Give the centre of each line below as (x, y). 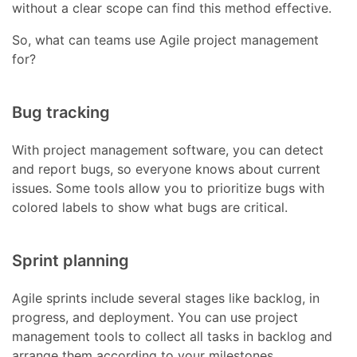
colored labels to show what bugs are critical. (150, 208)
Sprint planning (71, 261)
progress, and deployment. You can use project (155, 318)
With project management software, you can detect (168, 150)
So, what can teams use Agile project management (166, 40)
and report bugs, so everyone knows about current (167, 169)
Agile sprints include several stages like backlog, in (166, 298)
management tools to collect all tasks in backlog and (173, 337)
